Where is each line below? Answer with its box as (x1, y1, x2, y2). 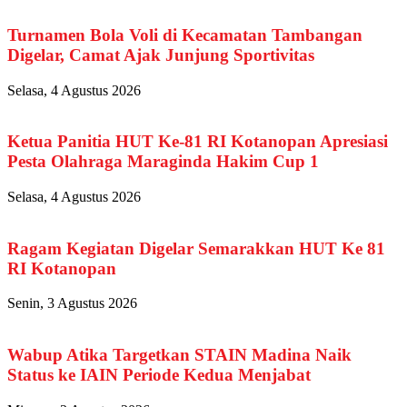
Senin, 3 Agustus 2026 (7, 295, 137, 312)
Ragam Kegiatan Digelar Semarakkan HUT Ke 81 (7, 238, 385, 258)
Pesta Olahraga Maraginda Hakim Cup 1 (7, 152, 319, 172)
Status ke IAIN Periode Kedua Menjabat (7, 365, 311, 385)
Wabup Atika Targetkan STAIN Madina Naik (7, 345, 352, 365)
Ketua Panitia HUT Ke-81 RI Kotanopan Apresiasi (7, 132, 388, 152)
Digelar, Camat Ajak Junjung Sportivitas (7, 45, 314, 65)
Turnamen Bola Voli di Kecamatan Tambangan (7, 25, 362, 45)
